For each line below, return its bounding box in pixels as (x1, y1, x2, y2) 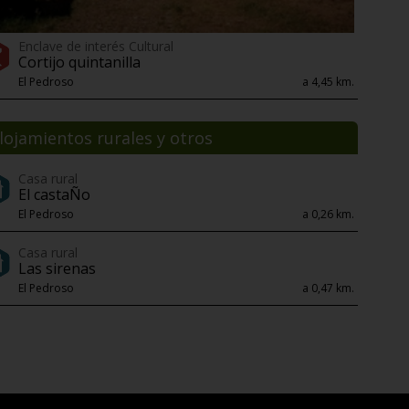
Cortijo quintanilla (18, 52, 141, 73)
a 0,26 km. (302, 206, 354, 223)
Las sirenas (18, 258, 96, 279)
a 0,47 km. (302, 280, 354, 297)
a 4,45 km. (302, 74, 354, 90)
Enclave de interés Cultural (18, 37, 173, 56)
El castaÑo (18, 184, 90, 205)
